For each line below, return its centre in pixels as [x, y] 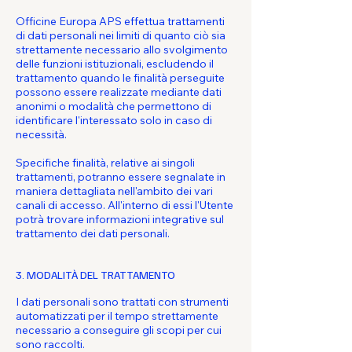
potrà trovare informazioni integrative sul [120, 219]
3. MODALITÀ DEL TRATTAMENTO [95, 275]
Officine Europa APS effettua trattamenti [120, 21]
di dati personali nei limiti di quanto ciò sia [121, 35]
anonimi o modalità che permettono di [114, 106]
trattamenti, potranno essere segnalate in [121, 177]
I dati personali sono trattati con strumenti [122, 302]
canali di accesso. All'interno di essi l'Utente [125, 205]
